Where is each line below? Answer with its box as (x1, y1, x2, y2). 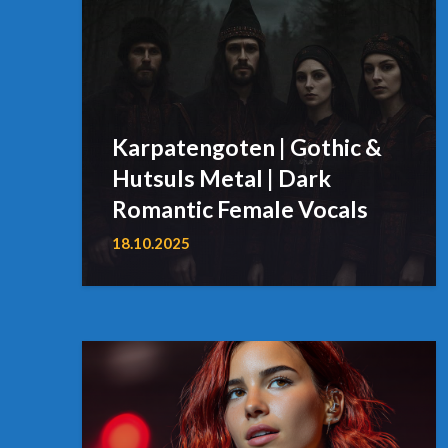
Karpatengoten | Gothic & (112, 132, 382, 161)
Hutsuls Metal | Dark (112, 163, 331, 192)
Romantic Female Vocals (112, 194, 368, 223)
